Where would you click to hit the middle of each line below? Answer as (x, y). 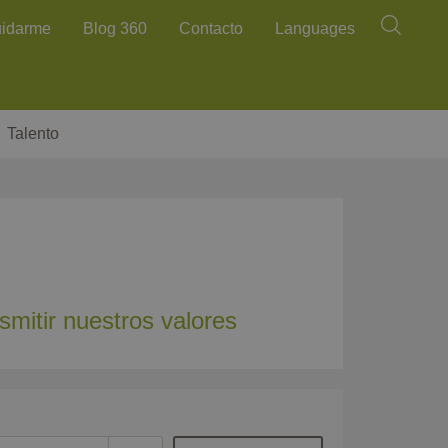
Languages (315, 28)
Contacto (211, 28)
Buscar (393, 31)
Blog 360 (115, 28)
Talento (33, 133)
